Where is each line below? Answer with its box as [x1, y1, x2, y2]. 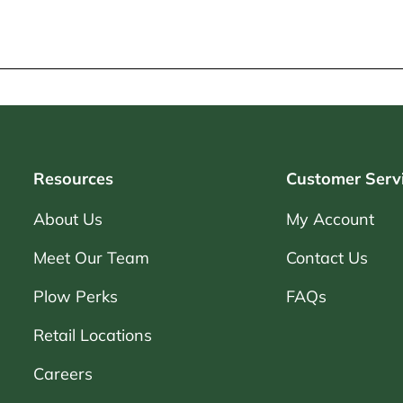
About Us [33, 208, 103, 229]
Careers [33, 363, 93, 384]
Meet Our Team [33, 246, 149, 268]
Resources [33, 167, 113, 189]
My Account [286, 208, 374, 229]
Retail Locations [33, 324, 152, 345]
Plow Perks [33, 285, 118, 307]
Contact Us [286, 246, 368, 268]
